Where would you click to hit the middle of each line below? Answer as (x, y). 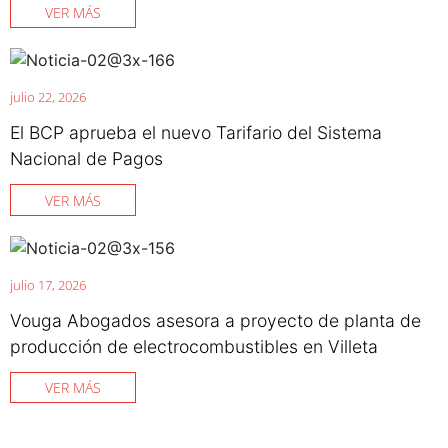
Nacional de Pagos (86, 159)
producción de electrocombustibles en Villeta (194, 346)
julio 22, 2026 (48, 97)
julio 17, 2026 (48, 284)
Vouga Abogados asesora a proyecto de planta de (215, 320)
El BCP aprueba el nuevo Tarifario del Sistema (196, 133)
